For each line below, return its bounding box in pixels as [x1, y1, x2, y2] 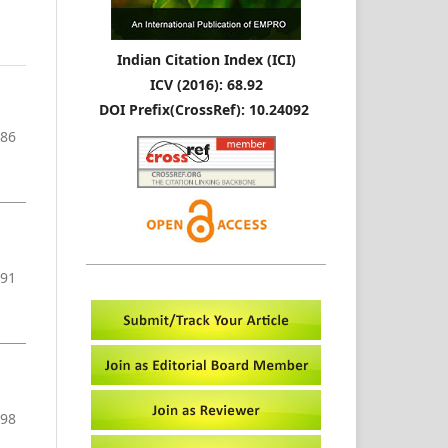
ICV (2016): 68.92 [149, 75, 263, 94]
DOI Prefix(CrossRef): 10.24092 [99, 100, 309, 119]
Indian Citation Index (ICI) [116, 50, 296, 69]
